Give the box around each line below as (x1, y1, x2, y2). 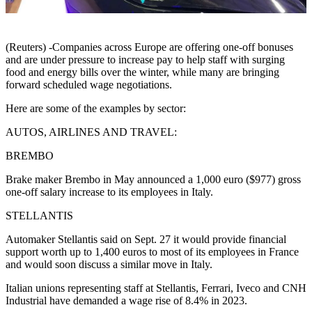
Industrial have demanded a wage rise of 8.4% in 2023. (6, 295, 247, 307)
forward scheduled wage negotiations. (6, 79, 172, 91)
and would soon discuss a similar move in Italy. (6, 258, 212, 271)
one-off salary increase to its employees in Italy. (6, 186, 213, 198)
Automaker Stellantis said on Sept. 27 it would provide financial (6, 233, 286, 246)
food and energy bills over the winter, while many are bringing (6, 66, 279, 79)
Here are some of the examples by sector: (6, 102, 186, 115)
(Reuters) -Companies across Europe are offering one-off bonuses (6, 41, 293, 54)
